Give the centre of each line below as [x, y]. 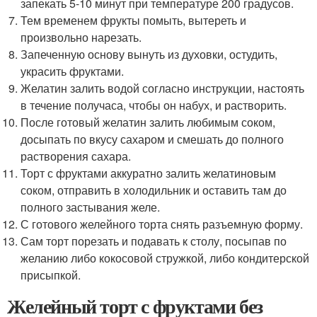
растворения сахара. [76, 156]
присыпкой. [51, 275]
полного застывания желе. [91, 207]
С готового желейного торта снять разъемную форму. [162, 224]
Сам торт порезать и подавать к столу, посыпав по [154, 241]
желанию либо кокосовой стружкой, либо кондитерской [165, 258]
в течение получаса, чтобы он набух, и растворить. [154, 105]
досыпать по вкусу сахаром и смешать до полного [152, 139]
